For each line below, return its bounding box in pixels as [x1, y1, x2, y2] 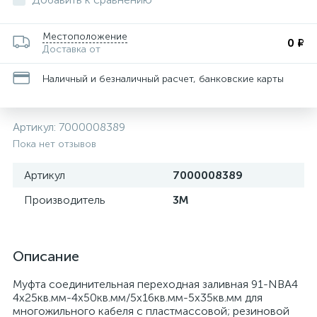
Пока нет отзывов [13, 138, 96, 150]
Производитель [24, 193, 105, 207]
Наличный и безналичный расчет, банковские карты [42, 72, 284, 85]
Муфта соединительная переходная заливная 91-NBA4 [13, 277, 298, 291]
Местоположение [42, 30, 127, 42]
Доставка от [42, 43, 100, 55]
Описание [13, 248, 79, 265]
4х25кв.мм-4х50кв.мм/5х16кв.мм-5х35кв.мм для [13, 291, 263, 304]
